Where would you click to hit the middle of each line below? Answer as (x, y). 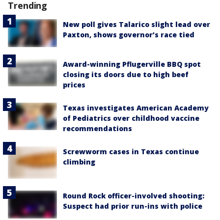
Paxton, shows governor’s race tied (129, 35)
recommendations (97, 128)
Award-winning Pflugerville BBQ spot (132, 64)
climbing (79, 162)
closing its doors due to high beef (126, 74)
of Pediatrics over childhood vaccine (131, 118)
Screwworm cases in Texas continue (131, 151)
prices (74, 84)
